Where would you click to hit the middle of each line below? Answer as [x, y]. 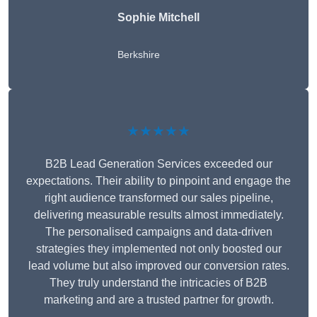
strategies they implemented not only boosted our [158, 248]
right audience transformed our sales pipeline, [158, 197]
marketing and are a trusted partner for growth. [158, 299]
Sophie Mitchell [158, 17]
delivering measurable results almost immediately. [158, 214]
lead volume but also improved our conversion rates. [158, 265]
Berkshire [139, 54]
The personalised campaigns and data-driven [158, 231]
